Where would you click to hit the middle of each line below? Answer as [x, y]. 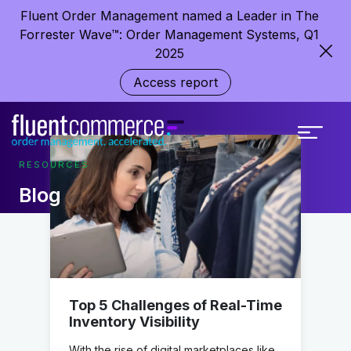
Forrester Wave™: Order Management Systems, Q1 [169, 34]
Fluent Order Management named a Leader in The [169, 16]
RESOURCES [54, 165]
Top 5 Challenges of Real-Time [175, 305]
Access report [175, 82]
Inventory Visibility [134, 321]
